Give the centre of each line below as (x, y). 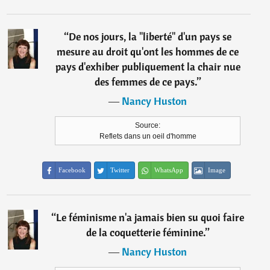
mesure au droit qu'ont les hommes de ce (148, 52)
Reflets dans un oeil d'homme (148, 136)
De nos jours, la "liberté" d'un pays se (150, 36)
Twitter (120, 170)
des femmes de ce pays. (146, 82)
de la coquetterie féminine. (146, 232)
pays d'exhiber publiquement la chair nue (148, 67)
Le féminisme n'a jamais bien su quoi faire (150, 217)
